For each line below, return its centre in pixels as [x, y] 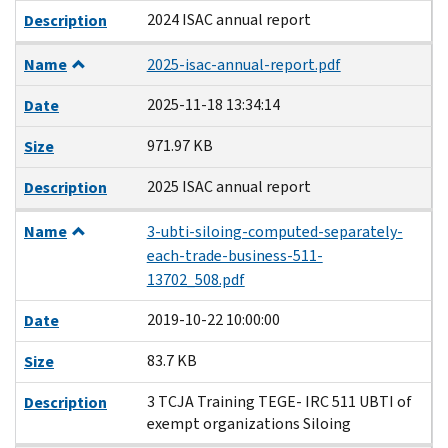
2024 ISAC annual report [228, 19]
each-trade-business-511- [234, 255]
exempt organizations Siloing [248, 423]
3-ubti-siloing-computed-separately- [274, 231]
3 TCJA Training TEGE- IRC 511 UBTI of [279, 401]
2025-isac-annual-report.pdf [243, 64]
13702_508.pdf [195, 279]
